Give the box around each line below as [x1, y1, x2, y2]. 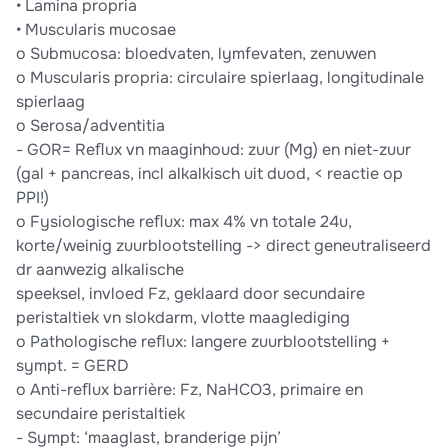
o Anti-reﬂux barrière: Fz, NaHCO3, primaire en [16, 379, 363, 401]
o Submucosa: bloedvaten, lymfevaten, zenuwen [16, 43, 376, 65]
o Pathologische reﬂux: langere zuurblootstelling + [16, 331, 390, 353]
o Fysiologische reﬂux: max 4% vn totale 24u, [16, 211, 352, 233]
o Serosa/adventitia [16, 115, 165, 137]
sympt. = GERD [16, 355, 129, 377]
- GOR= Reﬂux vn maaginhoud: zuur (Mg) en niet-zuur [16, 139, 411, 161]
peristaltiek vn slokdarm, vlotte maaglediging [16, 307, 350, 329]
